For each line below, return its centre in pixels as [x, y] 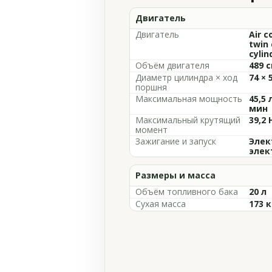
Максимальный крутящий [188, 120]
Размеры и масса [175, 175]
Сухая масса [161, 204]
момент [151, 130]
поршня [151, 87]
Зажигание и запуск [176, 141]
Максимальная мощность [189, 99]
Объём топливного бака [187, 192]
